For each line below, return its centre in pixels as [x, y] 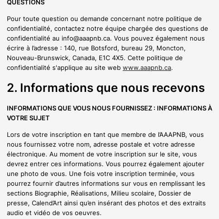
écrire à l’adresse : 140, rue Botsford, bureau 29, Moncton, [96, 48]
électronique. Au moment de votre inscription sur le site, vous [102, 154]
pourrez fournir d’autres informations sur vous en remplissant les [106, 183]
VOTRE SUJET [28, 118]
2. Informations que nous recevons [106, 88]
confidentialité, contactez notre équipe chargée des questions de [108, 29]
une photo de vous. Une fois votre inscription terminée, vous [101, 173]
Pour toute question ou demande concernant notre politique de [104, 19]
